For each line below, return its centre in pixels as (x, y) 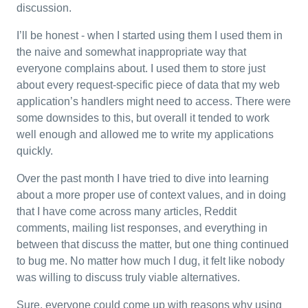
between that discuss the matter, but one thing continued (153, 244)
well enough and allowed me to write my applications (145, 134)
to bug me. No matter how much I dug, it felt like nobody (151, 261)
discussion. (44, 8)
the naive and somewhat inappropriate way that (131, 52)
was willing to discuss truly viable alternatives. (128, 277)
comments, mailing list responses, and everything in (142, 228)
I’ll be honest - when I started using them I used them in (150, 35)
